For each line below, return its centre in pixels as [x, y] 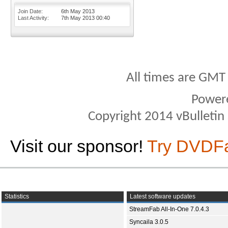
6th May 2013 [78, 11]
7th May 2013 [79, 18]
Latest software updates [162, 196]
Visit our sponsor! [79, 146]
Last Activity [33, 18]
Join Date [30, 11]
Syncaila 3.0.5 [149, 222]
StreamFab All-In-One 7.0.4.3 [169, 209]
